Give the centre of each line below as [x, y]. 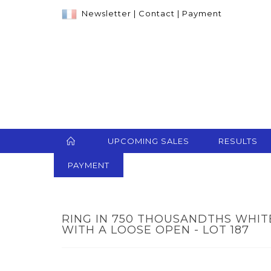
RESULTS [238, 141]
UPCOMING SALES [149, 141]
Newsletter [106, 13]
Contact [157, 13]
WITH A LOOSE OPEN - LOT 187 [155, 230]
